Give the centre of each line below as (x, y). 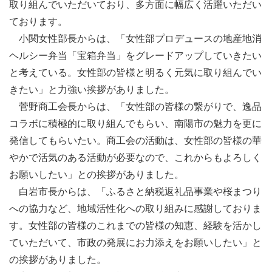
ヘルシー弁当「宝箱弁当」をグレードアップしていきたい (135, 56)
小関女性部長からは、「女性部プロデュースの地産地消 (135, 39)
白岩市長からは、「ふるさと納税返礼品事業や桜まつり (135, 192)
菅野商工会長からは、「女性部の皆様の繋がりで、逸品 (135, 107)
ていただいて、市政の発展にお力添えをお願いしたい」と (135, 243)
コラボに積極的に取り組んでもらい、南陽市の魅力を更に (135, 124)
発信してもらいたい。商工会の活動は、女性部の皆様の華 (135, 141)
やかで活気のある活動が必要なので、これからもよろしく (135, 158)
